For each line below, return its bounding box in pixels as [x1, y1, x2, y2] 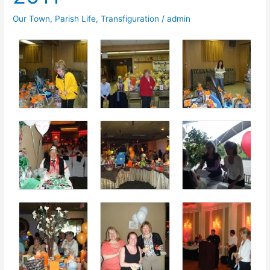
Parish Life [55, 13, 96, 24]
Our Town [13, 13, 51, 24]
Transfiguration [101, 13, 160, 24]
